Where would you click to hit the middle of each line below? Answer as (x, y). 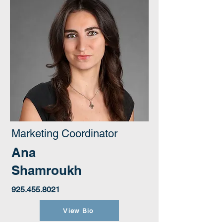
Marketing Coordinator (64, 134)
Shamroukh (47, 170)
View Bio (78, 211)
